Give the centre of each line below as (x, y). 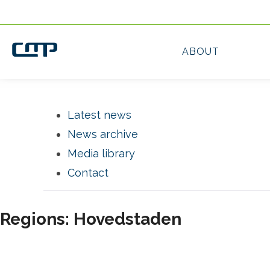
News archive (103, 134)
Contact (88, 173)
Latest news (99, 115)
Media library (101, 153)
